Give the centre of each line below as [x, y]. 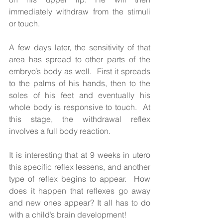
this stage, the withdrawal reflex [80, 119]
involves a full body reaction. [61, 131]
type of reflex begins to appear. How [80, 178]
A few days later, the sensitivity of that [80, 47]
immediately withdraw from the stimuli [80, 11]
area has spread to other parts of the [80, 59]
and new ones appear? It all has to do [80, 202]
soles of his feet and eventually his [80, 95]
